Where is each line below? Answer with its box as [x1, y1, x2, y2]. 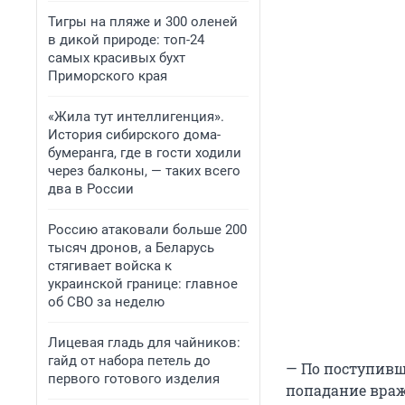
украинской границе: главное [48, 276, 238, 292]
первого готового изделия [48, 371, 220, 387]
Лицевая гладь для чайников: [48, 334, 240, 351]
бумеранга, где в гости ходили [48, 145, 241, 161]
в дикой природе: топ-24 [48, 32, 204, 48]
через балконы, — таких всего [48, 163, 240, 179]
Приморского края [48, 68, 167, 84]
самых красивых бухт [48, 50, 185, 66]
